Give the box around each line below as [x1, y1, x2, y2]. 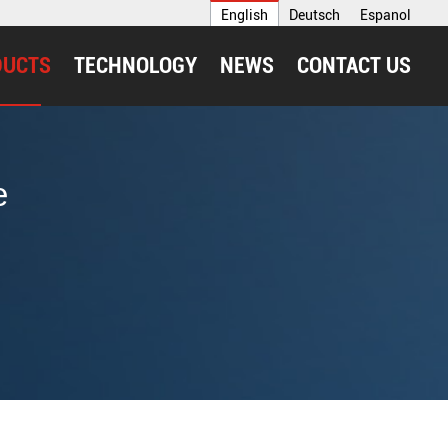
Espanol [360, 7, 411, 23]
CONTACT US [297, 53, 411, 78]
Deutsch [289, 7, 340, 23]
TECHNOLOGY [74, 53, 197, 78]
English [221, 7, 268, 23]
